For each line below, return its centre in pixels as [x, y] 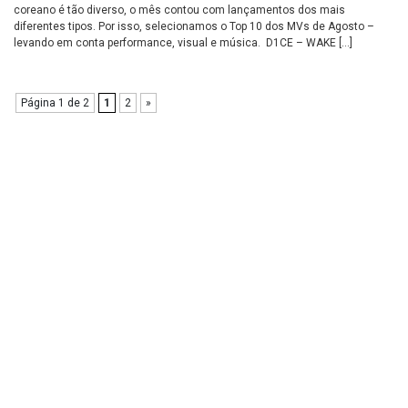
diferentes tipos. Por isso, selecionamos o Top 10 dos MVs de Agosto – [194, 26]
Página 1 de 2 [55, 103]
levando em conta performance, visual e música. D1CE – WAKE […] [183, 43]
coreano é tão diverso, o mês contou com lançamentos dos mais [179, 10]
